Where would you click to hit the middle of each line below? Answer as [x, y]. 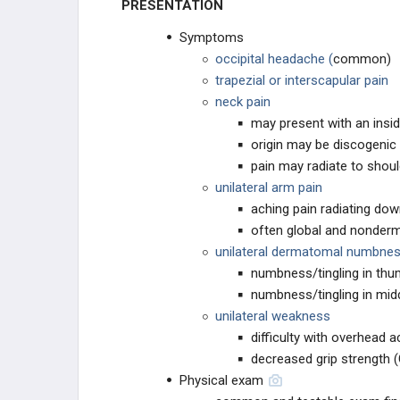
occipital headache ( [274, 59]
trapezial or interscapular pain [302, 80]
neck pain [243, 102]
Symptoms [212, 37]
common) [362, 59]
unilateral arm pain [269, 187]
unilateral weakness [273, 316]
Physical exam [221, 380]
